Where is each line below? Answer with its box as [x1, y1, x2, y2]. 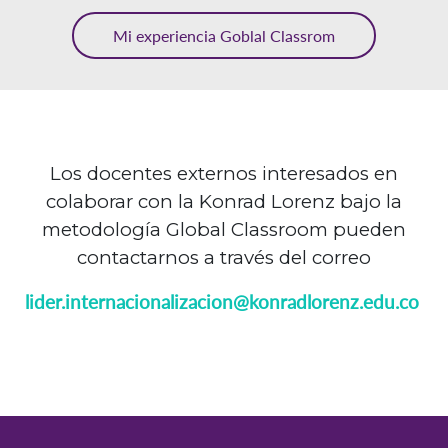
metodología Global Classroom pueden [42, 218, 406, 242]
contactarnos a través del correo [77, 246, 371, 270]
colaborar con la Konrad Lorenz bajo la [46, 190, 402, 214]
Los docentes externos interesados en [50, 162, 398, 186]
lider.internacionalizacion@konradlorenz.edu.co [24, 291, 419, 314]
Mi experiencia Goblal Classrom [113, 26, 335, 46]
